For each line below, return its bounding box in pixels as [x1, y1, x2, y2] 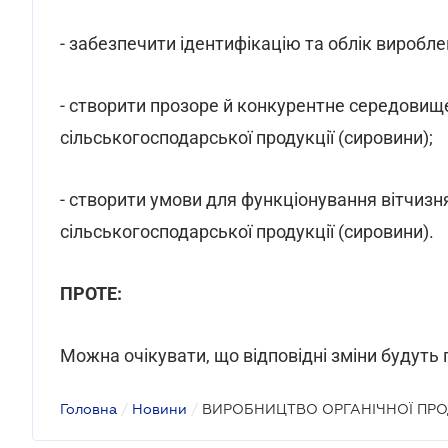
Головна [60, 401, 117, 417]
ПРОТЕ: [60, 283, 122, 304]
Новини [132, 401, 187, 417]
